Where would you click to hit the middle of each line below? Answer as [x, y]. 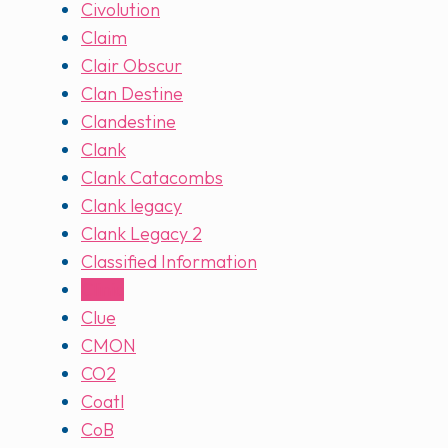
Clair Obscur [131, 66]
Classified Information [169, 262]
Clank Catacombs [152, 178]
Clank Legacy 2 [141, 234]
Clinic [102, 290]
